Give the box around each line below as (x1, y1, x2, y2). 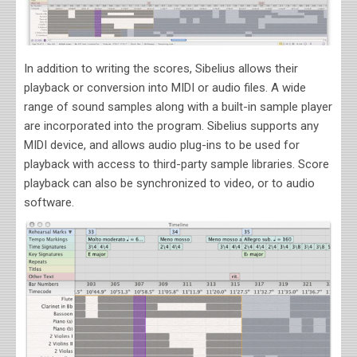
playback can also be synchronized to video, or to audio (24, 176, 315, 191)
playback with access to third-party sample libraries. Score (24, 157, 329, 172)
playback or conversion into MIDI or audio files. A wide (24, 80, 306, 96)
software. (24, 195, 74, 210)
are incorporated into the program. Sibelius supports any (24, 119, 319, 134)
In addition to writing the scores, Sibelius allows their (24, 61, 298, 76)
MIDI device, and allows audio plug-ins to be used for (24, 138, 300, 153)
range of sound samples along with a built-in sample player (24, 100, 332, 115)
